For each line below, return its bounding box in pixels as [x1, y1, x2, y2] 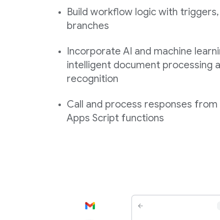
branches [67, 20, 109, 32]
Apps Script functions [67, 112, 164, 125]
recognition [67, 73, 118, 85]
